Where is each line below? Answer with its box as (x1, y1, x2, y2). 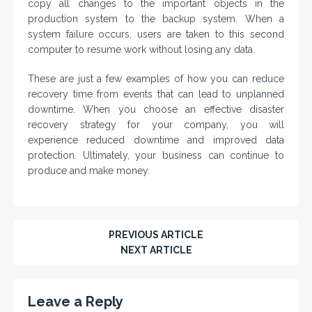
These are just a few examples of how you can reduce (28, 73, 284, 85)
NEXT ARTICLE (120, 244, 192, 256)
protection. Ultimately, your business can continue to (28, 150, 284, 162)
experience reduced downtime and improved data (28, 134, 284, 146)
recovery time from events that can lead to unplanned (28, 88, 284, 100)
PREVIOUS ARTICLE (109, 229, 203, 241)
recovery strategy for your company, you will (28, 119, 284, 131)
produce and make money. (28, 165, 150, 177)
